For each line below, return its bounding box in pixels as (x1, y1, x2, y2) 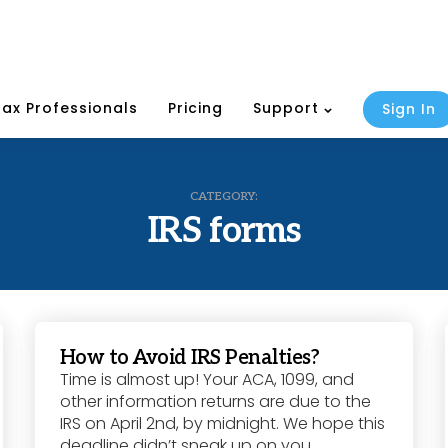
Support (253, 98, 319, 119)
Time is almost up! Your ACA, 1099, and (59, 368, 354, 392)
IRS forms (147, 209, 301, 254)
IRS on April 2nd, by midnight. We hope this (59, 412, 385, 436)
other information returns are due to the (59, 390, 371, 414)
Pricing (168, 98, 223, 119)
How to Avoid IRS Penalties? (59, 346, 320, 371)
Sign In (382, 99, 436, 120)
